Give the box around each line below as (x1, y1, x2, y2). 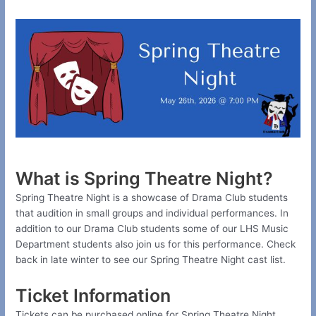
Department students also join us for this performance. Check (16, 238, 296, 250)
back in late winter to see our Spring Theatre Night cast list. (16, 254, 289, 266)
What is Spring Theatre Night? (16, 168, 278, 190)
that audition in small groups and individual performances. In (16, 207, 289, 219)
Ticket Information (16, 285, 171, 307)
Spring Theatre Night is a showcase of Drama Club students (16, 192, 288, 204)
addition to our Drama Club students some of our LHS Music (16, 223, 289, 235)
